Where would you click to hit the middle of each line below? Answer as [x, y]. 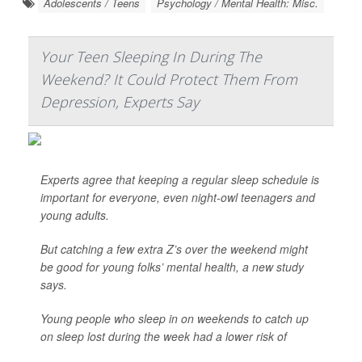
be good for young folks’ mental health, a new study [172, 267]
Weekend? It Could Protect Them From [169, 79]
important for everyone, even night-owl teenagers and [178, 197]
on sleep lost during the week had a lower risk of [164, 336]
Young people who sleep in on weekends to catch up [175, 318]
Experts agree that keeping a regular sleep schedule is [180, 179]
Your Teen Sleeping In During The [151, 57]
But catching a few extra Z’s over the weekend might [174, 249]
